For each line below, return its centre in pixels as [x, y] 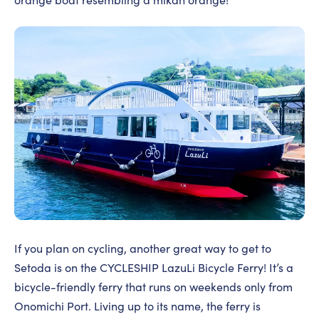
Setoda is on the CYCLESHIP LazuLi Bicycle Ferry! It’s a [154, 268]
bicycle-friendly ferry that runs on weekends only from [153, 287]
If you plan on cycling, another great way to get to [143, 249]
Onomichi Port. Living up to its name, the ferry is [137, 306]
